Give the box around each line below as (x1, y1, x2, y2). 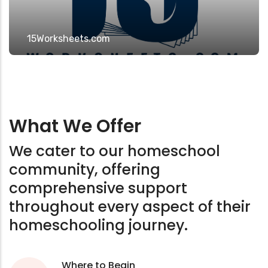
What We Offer (9, 114, 145, 139)
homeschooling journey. (9, 215, 188, 236)
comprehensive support (9, 178, 187, 199)
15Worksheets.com (26, 33, 110, 45)
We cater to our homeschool (9, 141, 220, 162)
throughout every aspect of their (9, 196, 251, 218)
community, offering (9, 159, 160, 181)
